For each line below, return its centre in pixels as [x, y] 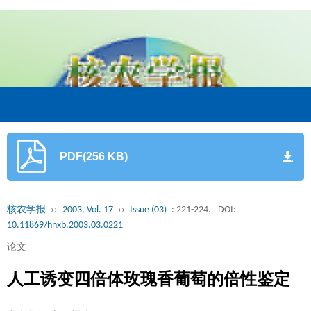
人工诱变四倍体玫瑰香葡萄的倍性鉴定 [149, 279]
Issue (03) [148, 210]
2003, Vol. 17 [88, 210]
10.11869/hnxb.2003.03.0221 [65, 225]
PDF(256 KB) [94, 157]
